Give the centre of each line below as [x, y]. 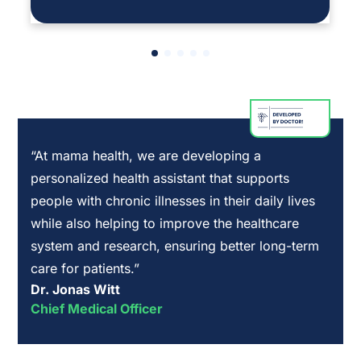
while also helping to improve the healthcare [165, 223]
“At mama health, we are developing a [146, 156]
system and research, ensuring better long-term [175, 246]
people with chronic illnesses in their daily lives [173, 201]
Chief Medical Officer [97, 309]
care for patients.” [85, 268]
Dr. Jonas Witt [76, 289]
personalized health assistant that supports [160, 178]
